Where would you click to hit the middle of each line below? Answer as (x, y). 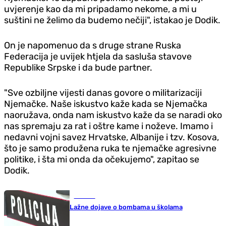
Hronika (84, 196)
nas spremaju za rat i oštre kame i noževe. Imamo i (108, 126)
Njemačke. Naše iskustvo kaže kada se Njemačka (106, 104)
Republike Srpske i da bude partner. (78, 67)
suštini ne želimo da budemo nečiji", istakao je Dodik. (112, 20)
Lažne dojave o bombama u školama (126, 207)
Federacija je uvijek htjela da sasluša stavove (98, 56)
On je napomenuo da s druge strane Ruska (93, 45)
